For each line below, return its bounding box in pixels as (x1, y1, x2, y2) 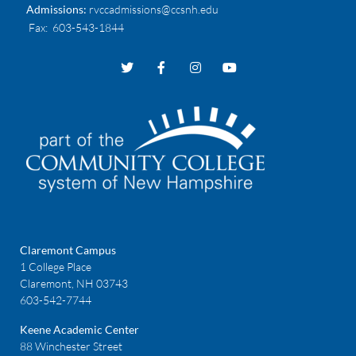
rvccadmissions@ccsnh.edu (89, 2, 219, 17)
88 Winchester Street (20, 339, 122, 354)
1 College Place (20, 260, 91, 274)
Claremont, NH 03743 (20, 277, 128, 291)
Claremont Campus (20, 243, 116, 257)
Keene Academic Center (20, 323, 139, 337)
